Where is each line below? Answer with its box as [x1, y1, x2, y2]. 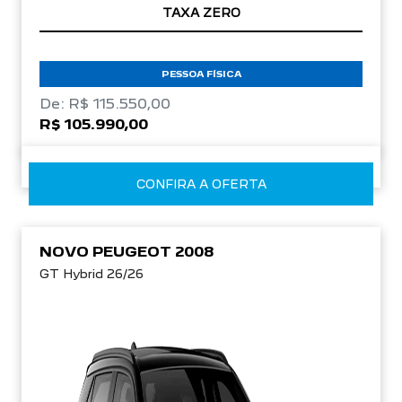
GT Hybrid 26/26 [39, 266, 144, 281]
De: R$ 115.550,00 [39, 94, 170, 112]
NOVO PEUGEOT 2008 [39, 242, 214, 260]
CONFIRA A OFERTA [135, 176, 267, 191]
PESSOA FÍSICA [161, 67, 241, 79]
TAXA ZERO [162, 4, 240, 20]
